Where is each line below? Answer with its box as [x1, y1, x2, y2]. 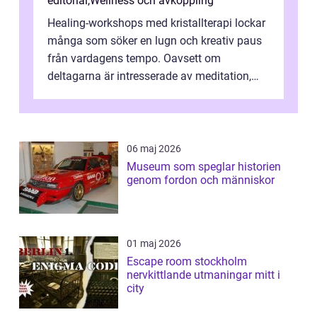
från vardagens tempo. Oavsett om [47, 52, 221, 66]
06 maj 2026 [127, 143, 181, 155]
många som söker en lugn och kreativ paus [47, 34, 262, 48]
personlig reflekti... [47, 87, 138, 101]
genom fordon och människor [127, 173, 275, 188]
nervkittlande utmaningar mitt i [127, 268, 280, 282]
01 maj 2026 [127, 238, 181, 250]
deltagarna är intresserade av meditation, [47, 69, 251, 83]
